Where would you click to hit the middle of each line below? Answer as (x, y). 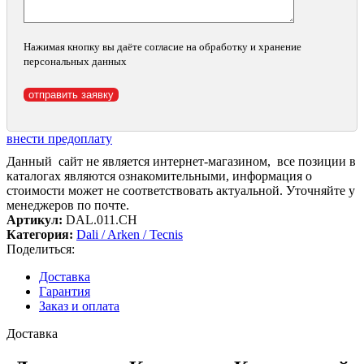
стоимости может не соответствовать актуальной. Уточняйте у (181, 190)
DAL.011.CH (102, 219)
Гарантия (65, 291)
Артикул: (36, 219)
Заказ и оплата (79, 305)
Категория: (40, 234)
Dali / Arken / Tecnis (130, 234)
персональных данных (75, 61)
